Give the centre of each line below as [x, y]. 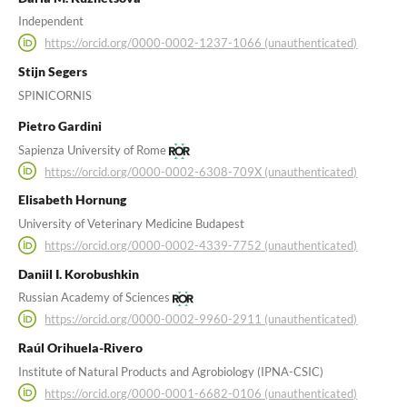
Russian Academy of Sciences [94, 298]
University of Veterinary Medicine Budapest [131, 223]
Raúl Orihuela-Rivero [80, 347]
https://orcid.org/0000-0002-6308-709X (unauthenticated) [201, 171]
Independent [50, 21]
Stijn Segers [52, 72]
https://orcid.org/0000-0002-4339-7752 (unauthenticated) [201, 245]
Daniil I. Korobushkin [78, 273]
